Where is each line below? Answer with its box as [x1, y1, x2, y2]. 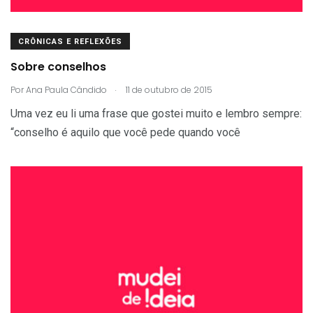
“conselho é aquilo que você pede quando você [10, 125, 240, 139]
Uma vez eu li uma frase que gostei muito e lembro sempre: [10, 106, 302, 120]
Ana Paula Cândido [26, 83, 107, 96]
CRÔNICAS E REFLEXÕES [18, 36, 122, 46]
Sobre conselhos [10, 59, 106, 75]
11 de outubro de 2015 [124, 83, 212, 96]
